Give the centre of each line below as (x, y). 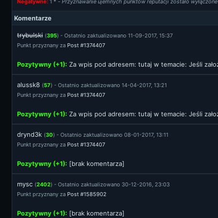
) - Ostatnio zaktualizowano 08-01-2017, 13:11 (111, 135)
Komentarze (33, 18)
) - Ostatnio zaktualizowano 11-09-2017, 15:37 (115, 36)
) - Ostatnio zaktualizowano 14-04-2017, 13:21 (109, 85)
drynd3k (29, 134)
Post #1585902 (87, 194)
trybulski (30, 35)
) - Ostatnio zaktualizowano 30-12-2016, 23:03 (110, 184)
